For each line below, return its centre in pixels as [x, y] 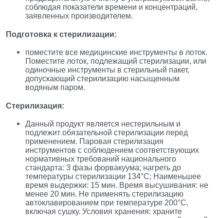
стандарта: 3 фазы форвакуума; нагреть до [103, 167]
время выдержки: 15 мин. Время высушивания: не [117, 185]
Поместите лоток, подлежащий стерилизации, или [116, 61]
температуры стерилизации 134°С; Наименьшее [113, 176]
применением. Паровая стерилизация [94, 141]
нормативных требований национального [101, 159]
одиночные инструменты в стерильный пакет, [107, 70]
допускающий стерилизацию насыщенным [102, 78]
